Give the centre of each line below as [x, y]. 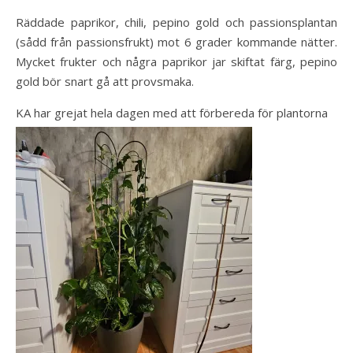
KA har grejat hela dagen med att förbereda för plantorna [172, 113]
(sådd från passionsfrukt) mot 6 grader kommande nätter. [176, 42]
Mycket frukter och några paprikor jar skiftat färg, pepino [176, 61]
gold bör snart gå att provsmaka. [105, 81]
